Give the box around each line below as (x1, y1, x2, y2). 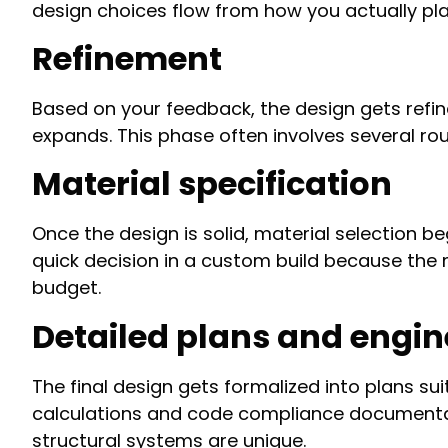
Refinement (32, 35, 222, 81)
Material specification (32, 161, 392, 207)
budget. (32, 275, 101, 301)
